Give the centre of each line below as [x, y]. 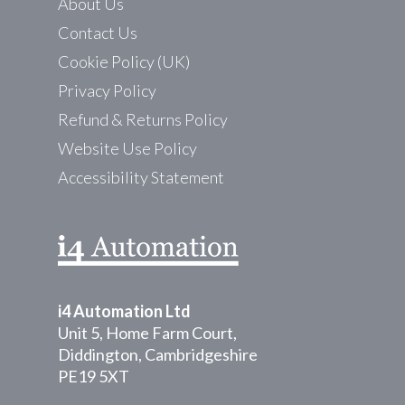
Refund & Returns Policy [143, 119]
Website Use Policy [127, 148]
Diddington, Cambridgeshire [158, 354]
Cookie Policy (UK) [124, 61]
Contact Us [98, 33]
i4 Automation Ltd [124, 311]
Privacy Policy [107, 90]
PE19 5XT [94, 376]
